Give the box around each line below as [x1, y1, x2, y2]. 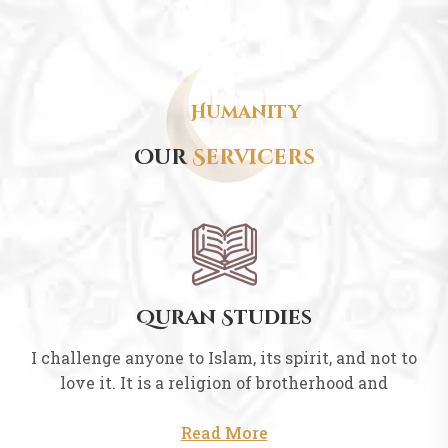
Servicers [191, 143, 315, 172]
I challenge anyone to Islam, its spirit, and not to [31, 346, 417, 368]
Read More [180, 421, 268, 443]
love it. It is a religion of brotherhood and [60, 371, 388, 393]
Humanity [191, 99, 302, 125]
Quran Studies [136, 303, 312, 331]
